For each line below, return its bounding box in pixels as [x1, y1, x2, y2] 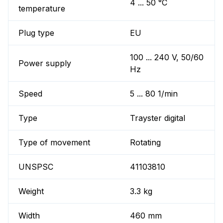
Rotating [130, 137, 161, 148]
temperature [18, 3, 65, 14]
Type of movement [18, 137, 90, 148]
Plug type [18, 28, 54, 38]
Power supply [18, 58, 71, 69]
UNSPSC [18, 162, 53, 172]
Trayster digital [130, 113, 186, 123]
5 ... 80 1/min [130, 89, 178, 99]
